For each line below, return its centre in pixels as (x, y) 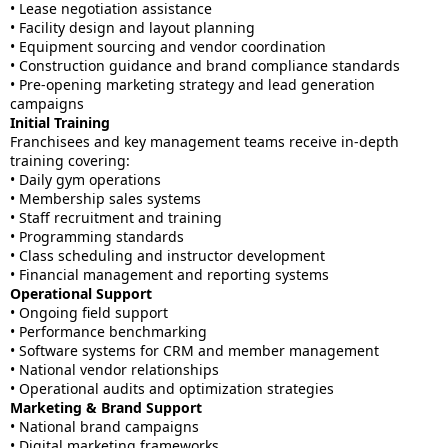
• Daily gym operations (85, 179)
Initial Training (60, 122)
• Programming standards (97, 236)
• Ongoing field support (89, 312)
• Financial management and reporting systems (169, 274)
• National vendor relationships (114, 369)
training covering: (70, 160)
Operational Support (81, 293)
